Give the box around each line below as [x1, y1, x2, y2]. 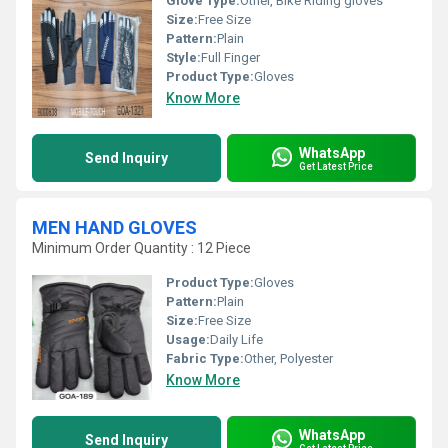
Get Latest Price [299, 160, 373, 172]
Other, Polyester [244, 351, 333, 366]
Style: [166, 50, 201, 65]
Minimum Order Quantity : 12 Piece [32, 240, 251, 256]
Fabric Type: [166, 351, 244, 366]
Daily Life [210, 332, 263, 347]
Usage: [166, 332, 210, 347]
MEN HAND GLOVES [32, 217, 197, 238]
